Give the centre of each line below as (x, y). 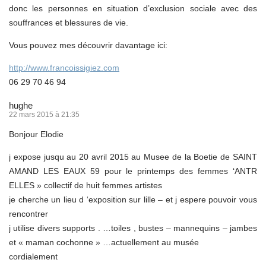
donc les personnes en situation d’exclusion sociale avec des (133, 8)
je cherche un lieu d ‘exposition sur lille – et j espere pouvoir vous (133, 199)
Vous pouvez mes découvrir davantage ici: (88, 45)
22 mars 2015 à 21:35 (44, 114)
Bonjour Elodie (36, 134)
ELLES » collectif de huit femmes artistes (85, 185)
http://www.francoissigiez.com (64, 67)
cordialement (33, 256)
